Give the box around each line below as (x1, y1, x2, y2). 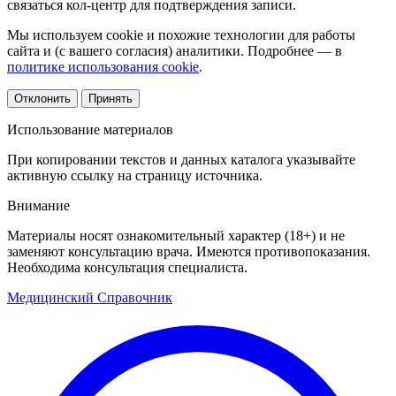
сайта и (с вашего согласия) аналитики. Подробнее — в (7, 42, 342, 58)
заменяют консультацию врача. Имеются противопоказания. (7, 243, 370, 259)
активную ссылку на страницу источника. (7, 167, 263, 183)
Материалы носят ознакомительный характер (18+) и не (7, 227, 345, 243)
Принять (88, 91, 133, 105)
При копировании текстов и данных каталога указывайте (7, 151, 355, 167)
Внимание (7, 197, 70, 213)
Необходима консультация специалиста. (7, 259, 247, 275)
